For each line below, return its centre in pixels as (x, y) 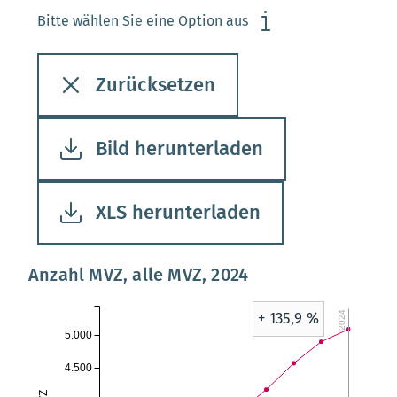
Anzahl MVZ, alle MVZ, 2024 (139, 275)
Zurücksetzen (156, 85)
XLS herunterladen (178, 212)
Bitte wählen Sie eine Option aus (143, 21)
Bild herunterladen (179, 148)
